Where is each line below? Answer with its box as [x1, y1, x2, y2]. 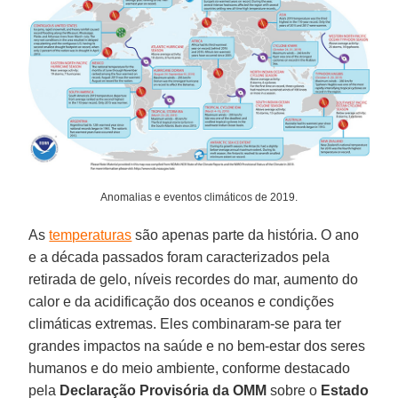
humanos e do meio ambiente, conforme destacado [28, 360, 351, 376]
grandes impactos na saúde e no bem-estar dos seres [28, 338, 366, 354]
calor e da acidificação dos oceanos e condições [28, 293, 335, 309]
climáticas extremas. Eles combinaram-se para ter [28, 315, 342, 331]
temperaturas [49, 227, 132, 243]
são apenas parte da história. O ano [131, 227, 360, 243]
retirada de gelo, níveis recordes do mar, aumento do [28, 271, 359, 287]
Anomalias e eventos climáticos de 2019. [100, 190, 298, 203]
